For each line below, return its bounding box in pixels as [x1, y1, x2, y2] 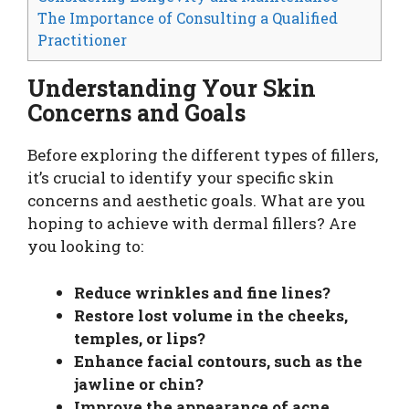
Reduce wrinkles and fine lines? [74, 281, 330, 303]
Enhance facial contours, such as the [74, 350, 362, 372]
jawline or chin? [74, 372, 204, 394]
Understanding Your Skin [27, 73, 316, 104]
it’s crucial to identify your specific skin [27, 167, 334, 189]
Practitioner [37, 30, 127, 50]
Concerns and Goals [27, 98, 246, 129]
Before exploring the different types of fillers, [27, 144, 378, 166]
